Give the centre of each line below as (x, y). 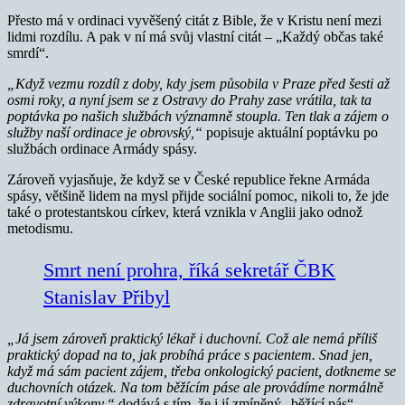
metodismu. (40, 228)
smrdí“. (28, 52)
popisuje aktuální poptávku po (290, 132)
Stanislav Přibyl (107, 297)
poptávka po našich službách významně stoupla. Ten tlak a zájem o (198, 116)
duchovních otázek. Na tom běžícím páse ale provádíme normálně (195, 387)
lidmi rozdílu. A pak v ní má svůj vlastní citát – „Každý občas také (195, 36)
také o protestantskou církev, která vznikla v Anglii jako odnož (185, 212)
